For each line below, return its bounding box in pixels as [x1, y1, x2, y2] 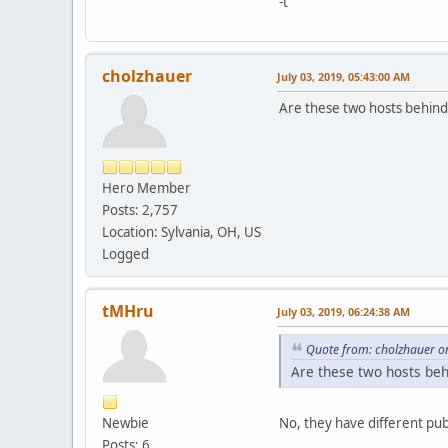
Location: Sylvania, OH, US [102, 222, 261, 241]
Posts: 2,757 [102, 200, 178, 219]
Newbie [102, 413, 149, 432]
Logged [102, 244, 149, 263]
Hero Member [102, 178, 191, 197]
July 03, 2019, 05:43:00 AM [277, 68, 410, 84]
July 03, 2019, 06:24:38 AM [277, 303, 410, 319]
